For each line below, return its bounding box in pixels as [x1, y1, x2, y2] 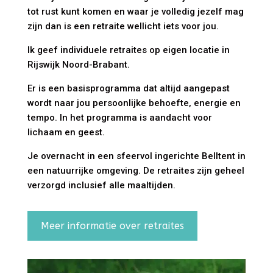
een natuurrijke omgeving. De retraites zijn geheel [27, 165, 244, 177]
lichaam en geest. [27, 127, 105, 138]
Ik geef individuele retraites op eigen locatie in [27, 44, 230, 56]
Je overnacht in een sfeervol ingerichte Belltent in [27, 151, 246, 162]
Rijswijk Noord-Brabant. [27, 59, 130, 71]
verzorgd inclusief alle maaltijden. [27, 180, 175, 191]
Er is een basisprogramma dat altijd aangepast [27, 83, 230, 94]
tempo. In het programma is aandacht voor [27, 112, 212, 124]
